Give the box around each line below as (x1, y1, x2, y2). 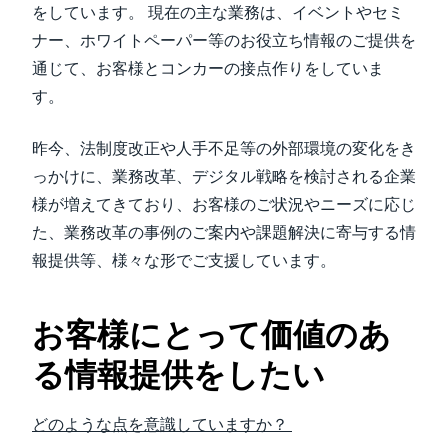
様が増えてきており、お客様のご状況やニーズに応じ (32, 196, 416, 213)
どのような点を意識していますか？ (32, 416, 292, 433)
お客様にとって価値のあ (32, 317, 391, 353)
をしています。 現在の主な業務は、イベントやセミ (32, 4, 404, 21)
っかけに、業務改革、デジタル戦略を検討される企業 (32, 168, 416, 185)
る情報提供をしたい (32, 357, 334, 393)
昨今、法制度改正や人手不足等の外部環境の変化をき (32, 140, 416, 157)
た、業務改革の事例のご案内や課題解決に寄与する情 (32, 224, 416, 241)
